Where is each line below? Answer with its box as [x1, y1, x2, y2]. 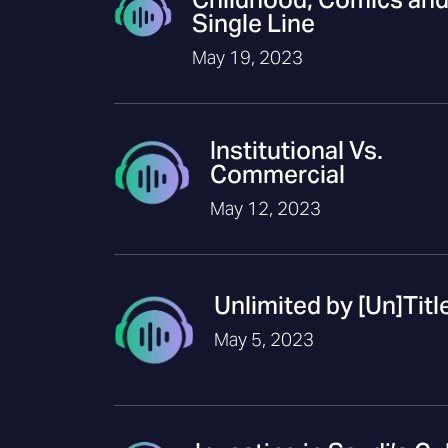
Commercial [209, 159, 345, 190]
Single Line [191, 8, 315, 39]
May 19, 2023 [191, 46, 303, 69]
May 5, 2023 [214, 328, 314, 352]
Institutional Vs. [209, 135, 383, 166]
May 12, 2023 [209, 197, 321, 220]
